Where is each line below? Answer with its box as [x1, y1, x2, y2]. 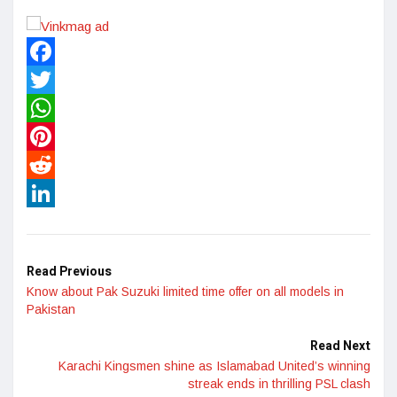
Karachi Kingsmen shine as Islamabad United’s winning [58, 359, 370, 374]
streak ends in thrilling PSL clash [188, 377, 370, 392]
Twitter [27, 100, 66, 116]
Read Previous [27, 262, 112, 282]
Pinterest [27, 157, 79, 173]
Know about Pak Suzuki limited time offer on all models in [27, 284, 344, 300]
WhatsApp [27, 128, 87, 144]
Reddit [27, 185, 64, 201]
